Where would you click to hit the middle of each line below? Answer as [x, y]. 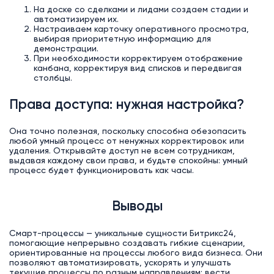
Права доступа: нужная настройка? [126, 105]
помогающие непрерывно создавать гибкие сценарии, [127, 243]
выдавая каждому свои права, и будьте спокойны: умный [128, 161]
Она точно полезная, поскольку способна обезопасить [128, 131]
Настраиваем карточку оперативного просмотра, [141, 30]
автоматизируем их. [76, 20]
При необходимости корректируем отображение [138, 59]
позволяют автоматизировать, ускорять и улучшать [120, 263]
